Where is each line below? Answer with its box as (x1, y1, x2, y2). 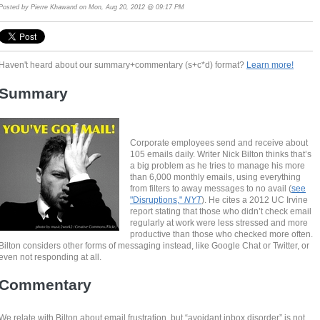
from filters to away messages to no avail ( (130, 183, 292, 193)
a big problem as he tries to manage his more (130, 160, 306, 170)
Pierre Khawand (31, 3, 78, 11)
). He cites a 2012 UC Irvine (201, 194, 309, 204)
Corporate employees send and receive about (130, 137, 309, 147)
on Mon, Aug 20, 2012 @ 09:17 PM (77, 3, 185, 11)
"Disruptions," (130, 194, 185, 204)
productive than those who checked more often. (130, 229, 314, 239)
